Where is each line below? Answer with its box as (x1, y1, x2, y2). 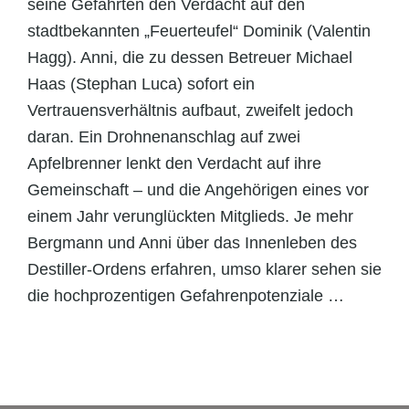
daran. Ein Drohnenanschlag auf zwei (27, 127, 300, 146)
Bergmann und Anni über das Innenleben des (27, 233, 357, 252)
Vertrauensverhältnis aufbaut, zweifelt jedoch (27, 100, 353, 120)
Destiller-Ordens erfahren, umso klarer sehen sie (27, 259, 382, 278)
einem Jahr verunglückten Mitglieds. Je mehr (27, 206, 353, 225)
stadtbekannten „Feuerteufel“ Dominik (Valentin (27, 21, 371, 40)
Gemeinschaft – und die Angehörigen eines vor (27, 180, 369, 199)
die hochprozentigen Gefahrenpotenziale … (27, 286, 344, 305)
